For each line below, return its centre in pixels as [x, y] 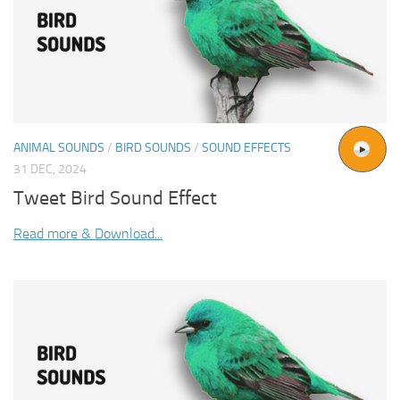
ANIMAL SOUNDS [59, 148]
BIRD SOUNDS [153, 148]
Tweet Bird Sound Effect [115, 199]
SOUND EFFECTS [246, 148]
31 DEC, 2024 [50, 170]
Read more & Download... [88, 234]
